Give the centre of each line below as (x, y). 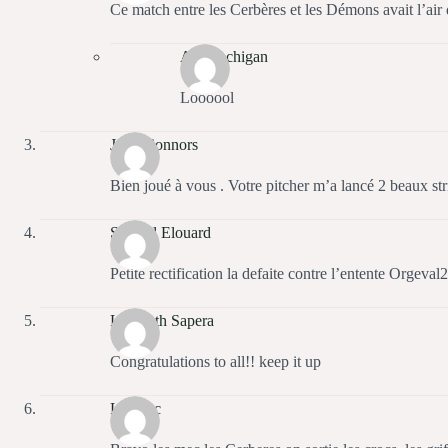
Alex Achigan (224, 56)
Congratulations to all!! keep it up (215, 362)
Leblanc (135, 408)
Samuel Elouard (160, 232)
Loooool (207, 98)
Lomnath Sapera (162, 320)
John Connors (154, 144)
